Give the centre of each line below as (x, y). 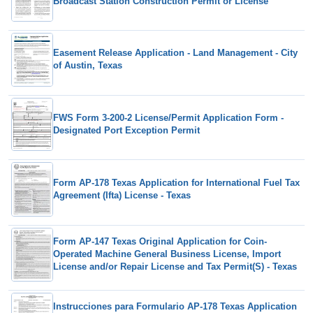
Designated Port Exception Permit (126, 131)
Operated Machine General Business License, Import (167, 254)
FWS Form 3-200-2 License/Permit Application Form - (168, 118)
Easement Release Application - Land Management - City (175, 53)
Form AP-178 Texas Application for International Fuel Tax (176, 183)
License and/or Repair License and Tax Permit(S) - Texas (175, 267)
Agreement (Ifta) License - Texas (122, 196)
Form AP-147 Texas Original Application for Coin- (160, 242)
